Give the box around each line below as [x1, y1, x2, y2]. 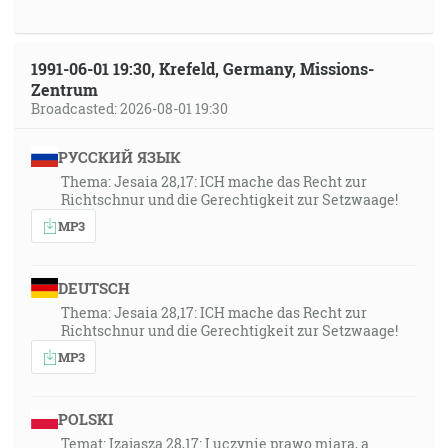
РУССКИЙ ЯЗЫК [57, 147, 181, 167]
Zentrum [31, 79, 98, 100]
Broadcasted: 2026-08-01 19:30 [31, 99, 228, 118]
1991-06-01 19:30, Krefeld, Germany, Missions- [31, 58, 374, 79]
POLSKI [57, 409, 113, 429]
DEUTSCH [57, 278, 130, 298]
